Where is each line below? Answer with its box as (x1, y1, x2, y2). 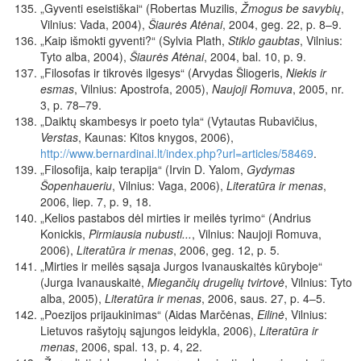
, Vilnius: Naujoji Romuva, (192, 226, 322, 243)
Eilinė (257, 306, 284, 323)
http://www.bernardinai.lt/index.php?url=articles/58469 (40, 145, 313, 162)
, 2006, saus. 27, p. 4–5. (201, 290, 326, 307)
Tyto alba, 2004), (40, 48, 130, 65)
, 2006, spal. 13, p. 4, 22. (75, 338, 202, 355)
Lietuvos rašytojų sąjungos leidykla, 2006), (40, 322, 259, 339)
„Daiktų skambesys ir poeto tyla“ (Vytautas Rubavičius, (40, 113, 317, 130)
